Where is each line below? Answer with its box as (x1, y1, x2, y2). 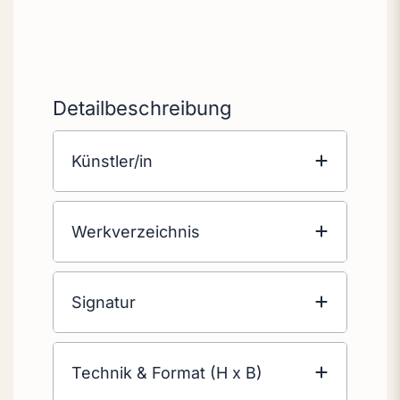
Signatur (71, 292, 136, 312)
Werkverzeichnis (71, 221, 200, 241)
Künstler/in (71, 151, 153, 171)
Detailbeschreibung (53, 96, 232, 120)
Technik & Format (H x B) (71, 362, 262, 382)
